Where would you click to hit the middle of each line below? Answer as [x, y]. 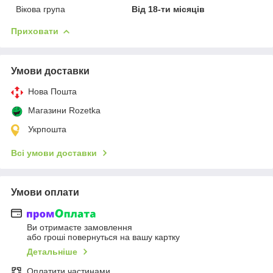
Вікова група [41, 9]
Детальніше [52, 252]
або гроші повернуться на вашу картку [103, 237]
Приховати [35, 31]
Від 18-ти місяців [168, 9]
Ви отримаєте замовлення [80, 228]
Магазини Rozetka [64, 110]
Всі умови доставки [54, 153]
